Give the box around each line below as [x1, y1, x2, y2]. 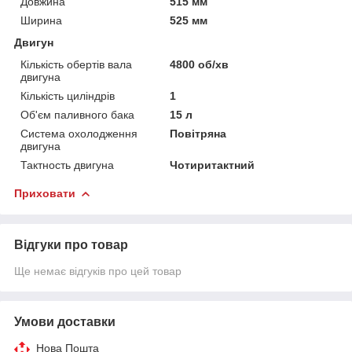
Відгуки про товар [14, 237, 128, 251]
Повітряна [170, 126, 227, 140]
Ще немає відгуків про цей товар [14, 264, 181, 277]
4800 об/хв [170, 57, 229, 71]
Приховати [14, 186, 75, 200]
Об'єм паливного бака [20, 108, 134, 121]
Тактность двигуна [20, 158, 114, 171]
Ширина [20, 13, 62, 27]
